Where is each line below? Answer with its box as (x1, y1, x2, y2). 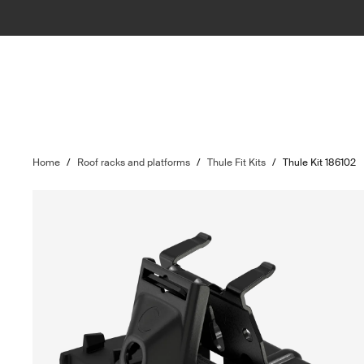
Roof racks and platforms (77, 156, 191, 169)
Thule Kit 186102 (283, 156, 357, 169)
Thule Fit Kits (207, 156, 266, 169)
